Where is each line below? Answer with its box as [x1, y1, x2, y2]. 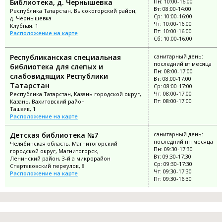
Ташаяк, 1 [10, 105, 36, 112]
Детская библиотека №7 [10, 130, 98, 140]
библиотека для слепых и [10, 61, 103, 71]
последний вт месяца [154, 59, 212, 67]
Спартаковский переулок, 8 [10, 162, 85, 169]
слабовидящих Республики [10, 71, 108, 81]
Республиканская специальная [10, 52, 121, 62]
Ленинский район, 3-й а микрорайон [10, 154, 111, 162]
